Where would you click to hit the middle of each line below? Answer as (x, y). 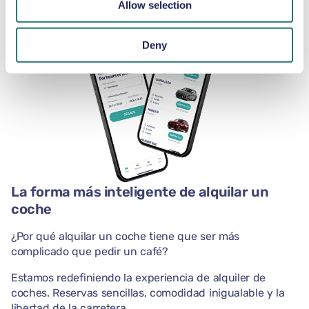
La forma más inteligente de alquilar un (140, 192)
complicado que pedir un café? (90, 251)
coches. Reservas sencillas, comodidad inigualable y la (148, 293)
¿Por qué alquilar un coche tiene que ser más (125, 236)
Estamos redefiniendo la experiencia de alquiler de (138, 278)
